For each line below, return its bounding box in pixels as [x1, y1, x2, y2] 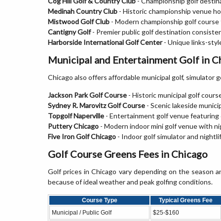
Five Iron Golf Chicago [48, 132, 116, 141]
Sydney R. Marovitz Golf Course [48, 101, 145, 110]
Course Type [81, 197, 117, 204]
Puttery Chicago [48, 122, 99, 130]
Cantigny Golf [48, 28, 91, 36]
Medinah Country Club [48, 7, 117, 15]
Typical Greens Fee [159, 197, 213, 204]
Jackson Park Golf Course [48, 91, 127, 99]
